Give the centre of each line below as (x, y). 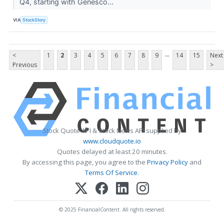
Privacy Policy (167, 162)
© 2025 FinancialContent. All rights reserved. (112, 210)
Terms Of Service (111, 173)
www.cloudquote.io (112, 141)
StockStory (34, 19)
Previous (25, 65)
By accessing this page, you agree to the (85, 162)
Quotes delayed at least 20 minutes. (112, 152)
